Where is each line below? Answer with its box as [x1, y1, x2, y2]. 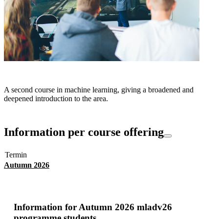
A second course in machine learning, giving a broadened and [4, 86, 194, 94]
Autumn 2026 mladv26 [79, 201, 172, 212]
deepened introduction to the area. [4, 94, 108, 103]
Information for [14, 201, 77, 212]
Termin [5, 151, 27, 159]
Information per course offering [4, 126, 164, 139]
